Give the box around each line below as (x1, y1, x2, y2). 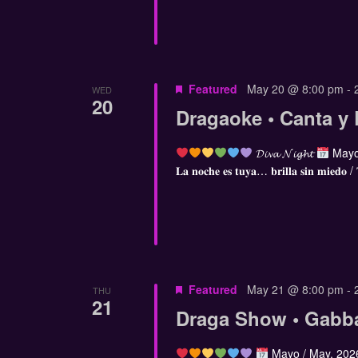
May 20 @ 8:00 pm (246, 81, 344, 97)
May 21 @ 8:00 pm (246, 280, 344, 297)
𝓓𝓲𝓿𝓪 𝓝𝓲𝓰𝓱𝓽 (252, 145, 316, 161)
